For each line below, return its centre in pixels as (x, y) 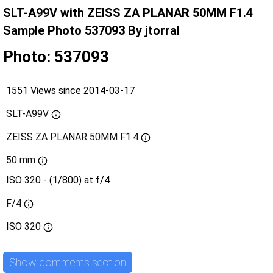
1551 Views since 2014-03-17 (70, 91)
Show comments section (68, 262)
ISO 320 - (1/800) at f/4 (58, 180)
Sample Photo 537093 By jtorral (91, 31)
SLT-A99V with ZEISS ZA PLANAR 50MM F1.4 (128, 13)
